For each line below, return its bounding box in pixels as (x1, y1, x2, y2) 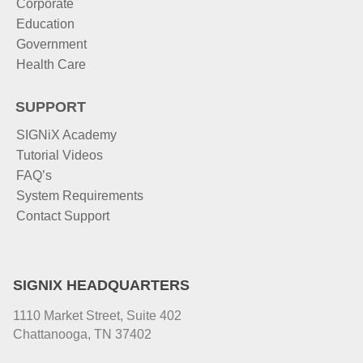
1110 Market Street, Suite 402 (13, 308, 181, 322)
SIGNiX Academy (16, 127, 117, 142)
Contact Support (16, 208, 109, 223)
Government (16, 36, 87, 51)
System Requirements (16, 188, 143, 203)
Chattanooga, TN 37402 (13, 327, 152, 341)
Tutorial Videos (16, 147, 103, 162)
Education (16, 16, 75, 31)
